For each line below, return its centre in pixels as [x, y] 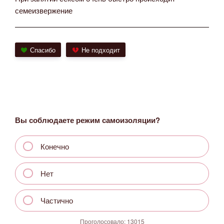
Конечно [55, 146]
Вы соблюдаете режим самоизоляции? [87, 120]
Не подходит [100, 50]
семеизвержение [44, 10]
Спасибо [43, 50]
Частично [57, 200]
